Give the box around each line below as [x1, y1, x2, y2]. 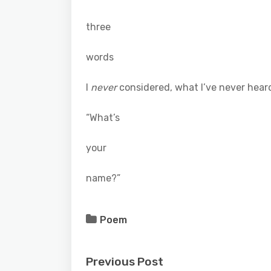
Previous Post [86, 254, 163, 269]
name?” [86, 172, 120, 184]
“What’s [86, 111, 120, 123]
